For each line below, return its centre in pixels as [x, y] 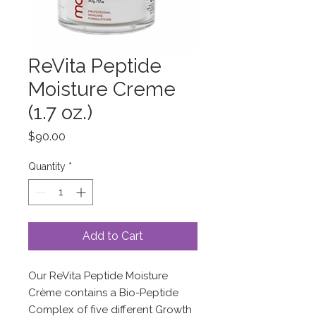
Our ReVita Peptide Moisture [98, 276]
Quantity [47, 166]
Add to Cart [113, 236]
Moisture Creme [102, 89]
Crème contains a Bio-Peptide [103, 293]
